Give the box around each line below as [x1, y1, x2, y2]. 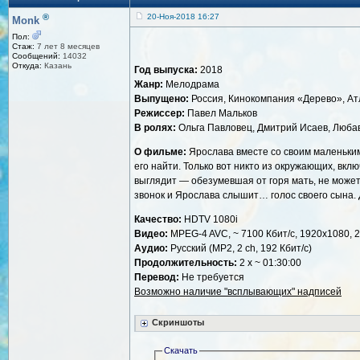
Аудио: [134, 243, 168, 255]
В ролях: [134, 122, 176, 134]
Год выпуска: [134, 64, 198, 76]
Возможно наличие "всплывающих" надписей [134, 286, 342, 298]
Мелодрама [163, 79, 219, 91]
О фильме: [134, 146, 186, 158]
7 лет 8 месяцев [35, 41, 100, 51]
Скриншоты [152, 317, 204, 328]
